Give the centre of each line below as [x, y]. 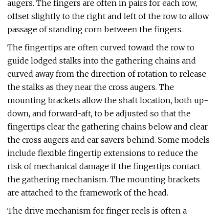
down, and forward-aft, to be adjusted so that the [99, 113]
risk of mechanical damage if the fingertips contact [104, 166]
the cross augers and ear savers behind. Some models [109, 140]
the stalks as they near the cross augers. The [91, 87]
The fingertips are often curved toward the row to [101, 47]
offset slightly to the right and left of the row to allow [108, 16]
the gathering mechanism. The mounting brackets [104, 179]
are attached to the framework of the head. [88, 193]
